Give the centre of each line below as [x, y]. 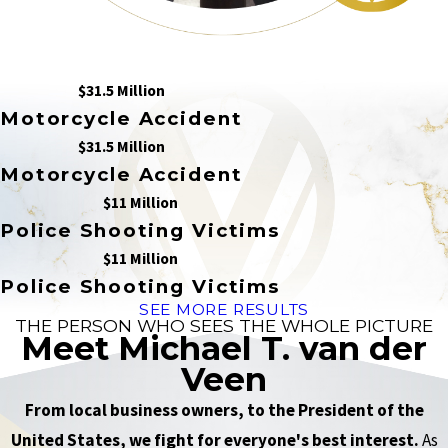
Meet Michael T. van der [224, 348]
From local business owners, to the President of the [224, 410]
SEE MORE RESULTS [224, 310]
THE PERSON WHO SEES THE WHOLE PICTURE [224, 326]
